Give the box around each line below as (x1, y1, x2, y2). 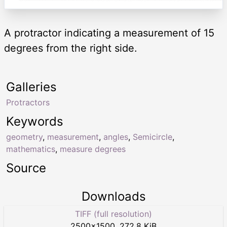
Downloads (81, 188, 146, 204)
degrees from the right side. (4, 42, 137, 54)
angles (103, 131, 128, 142)
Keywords (6, 113, 63, 129)
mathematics (6, 143, 55, 154)
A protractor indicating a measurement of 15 (4, 26, 214, 39)
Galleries (6, 79, 57, 94)
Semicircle (133, 131, 172, 142)
